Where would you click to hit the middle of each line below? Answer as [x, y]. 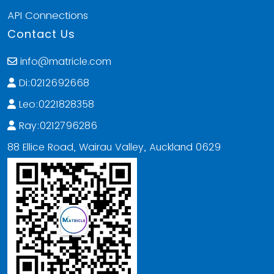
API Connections [48, 16]
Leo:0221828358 [57, 105]
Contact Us [41, 34]
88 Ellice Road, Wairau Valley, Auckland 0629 [114, 147]
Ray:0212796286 [58, 126]
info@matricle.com [66, 62]
